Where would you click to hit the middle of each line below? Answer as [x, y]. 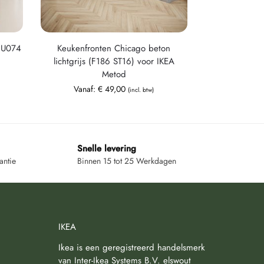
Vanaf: [86, 89]
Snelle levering [106, 148]
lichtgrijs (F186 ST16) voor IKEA [114, 61]
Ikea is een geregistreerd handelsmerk [131, 247]
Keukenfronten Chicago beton [114, 48]
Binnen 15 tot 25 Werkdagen [126, 161]
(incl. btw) [141, 90]
